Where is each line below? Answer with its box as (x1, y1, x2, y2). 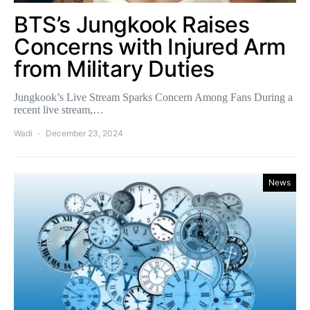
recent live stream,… (14, 103, 104, 116)
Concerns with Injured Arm (14, 33, 286, 60)
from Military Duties (14, 55, 215, 82)
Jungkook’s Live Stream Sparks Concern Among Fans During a (14, 91, 293, 103)
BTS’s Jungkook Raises (14, 10, 250, 38)
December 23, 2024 (46, 127, 123, 138)
